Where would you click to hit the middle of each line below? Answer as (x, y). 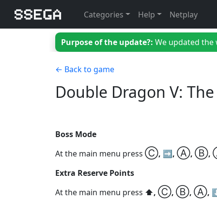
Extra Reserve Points (95, 173)
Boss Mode (76, 134)
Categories (104, 14)
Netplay (183, 14)
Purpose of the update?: (107, 42)
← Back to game (85, 69)
